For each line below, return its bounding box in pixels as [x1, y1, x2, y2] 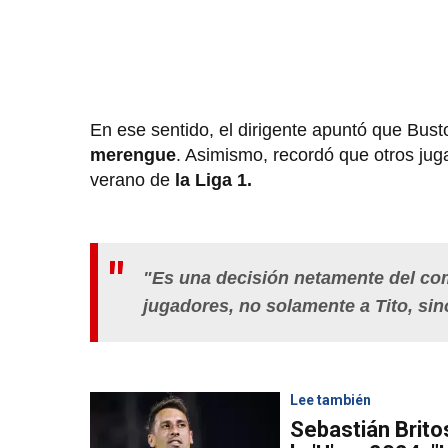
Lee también [290, 392, 371, 409]
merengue [90, 144, 176, 165]
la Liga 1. [175, 169, 257, 190]
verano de [90, 169, 175, 190]
